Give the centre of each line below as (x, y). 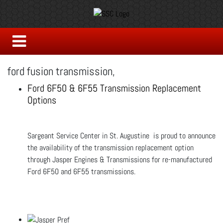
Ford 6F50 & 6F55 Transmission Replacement (114, 88)
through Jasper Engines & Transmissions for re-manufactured (120, 159)
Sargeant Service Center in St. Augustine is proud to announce (121, 135)
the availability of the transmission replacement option (111, 147)
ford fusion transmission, (61, 71)
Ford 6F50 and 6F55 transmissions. (81, 171)
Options (42, 100)
